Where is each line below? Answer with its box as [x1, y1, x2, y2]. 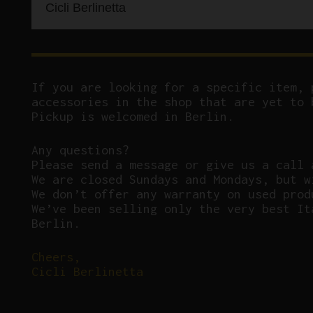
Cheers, [31, 249, 80, 264]
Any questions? [31, 142, 129, 157]
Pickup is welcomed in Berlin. [31, 108, 234, 124]
